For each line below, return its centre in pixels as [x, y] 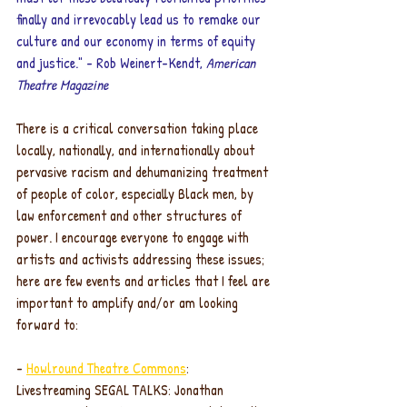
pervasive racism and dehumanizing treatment [144, 172]
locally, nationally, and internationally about [137, 150]
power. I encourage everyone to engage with [134, 237]
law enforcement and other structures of [131, 215]
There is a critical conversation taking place [139, 128]
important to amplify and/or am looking [129, 303]
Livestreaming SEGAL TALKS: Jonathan [122, 390]
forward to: [47, 324]
